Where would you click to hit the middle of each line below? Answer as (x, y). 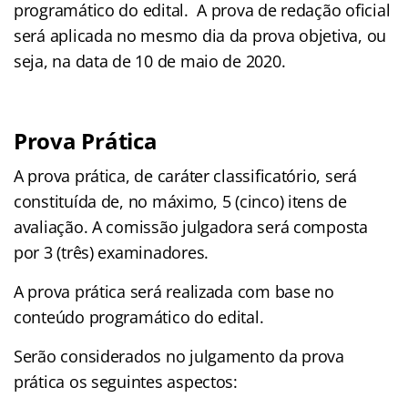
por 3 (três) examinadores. (111, 252)
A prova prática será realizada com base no (174, 291)
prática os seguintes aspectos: (126, 381)
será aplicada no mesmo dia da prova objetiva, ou (200, 35)
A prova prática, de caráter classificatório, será (185, 175)
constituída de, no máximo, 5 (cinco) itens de (180, 201)
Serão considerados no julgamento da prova (179, 356)
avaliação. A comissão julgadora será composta (191, 226)
